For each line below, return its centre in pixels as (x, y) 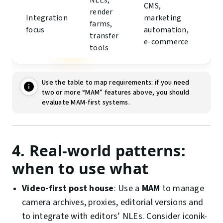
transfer (104, 36)
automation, (166, 30)
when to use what (80, 169)
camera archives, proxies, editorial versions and (112, 203)
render (101, 12)
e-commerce (166, 42)
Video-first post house (68, 189)
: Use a (128, 189)
